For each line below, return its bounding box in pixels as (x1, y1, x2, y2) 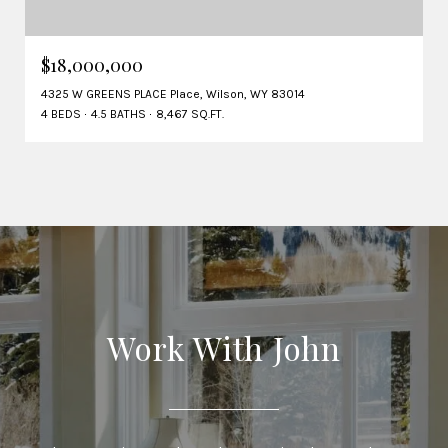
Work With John (107, 326, 341, 370)
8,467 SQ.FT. (156, 107, 224, 122)
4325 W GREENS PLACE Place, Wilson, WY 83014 (41, 87, 305, 102)
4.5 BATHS (91, 107, 146, 122)
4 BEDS (41, 107, 81, 122)
